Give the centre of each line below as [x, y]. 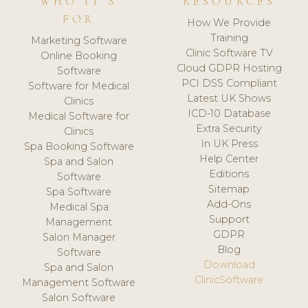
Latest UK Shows [229, 99]
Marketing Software [79, 41]
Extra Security [229, 129]
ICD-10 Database [229, 114]
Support [229, 220]
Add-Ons [229, 205]
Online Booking [79, 56]
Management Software [79, 283]
